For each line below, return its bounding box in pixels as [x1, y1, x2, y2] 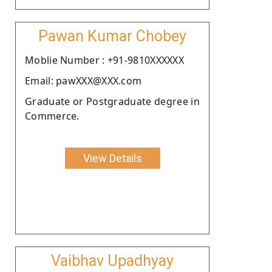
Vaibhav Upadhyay [51, 251, 174, 270]
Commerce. [25, 109, 80, 123]
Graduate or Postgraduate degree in [25, 94, 200, 108]
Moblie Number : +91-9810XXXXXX [25, 53, 184, 67]
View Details [83, 151, 142, 165]
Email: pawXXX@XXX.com [25, 73, 142, 87]
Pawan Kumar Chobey [38, 27, 186, 45]
